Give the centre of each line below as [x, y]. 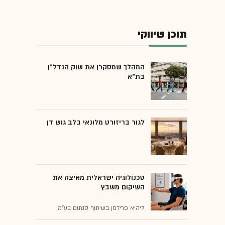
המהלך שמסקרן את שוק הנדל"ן [96, 67]
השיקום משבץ [123, 187]
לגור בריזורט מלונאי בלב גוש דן [96, 122]
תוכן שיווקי [162, 34]
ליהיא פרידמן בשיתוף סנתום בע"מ [101, 208]
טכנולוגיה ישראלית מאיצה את [99, 177]
